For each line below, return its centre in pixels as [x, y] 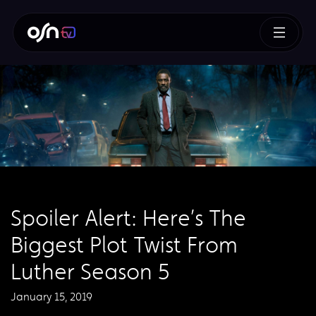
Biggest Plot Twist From [124, 245]
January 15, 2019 [51, 297]
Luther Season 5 [90, 272]
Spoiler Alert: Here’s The [128, 218]
